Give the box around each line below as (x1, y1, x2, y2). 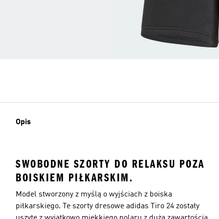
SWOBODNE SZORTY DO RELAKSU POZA (16, 157, 205, 171)
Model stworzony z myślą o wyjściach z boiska (16, 190, 172, 198)
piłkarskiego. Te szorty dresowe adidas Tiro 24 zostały (16, 202, 199, 210)
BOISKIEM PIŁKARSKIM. (16, 171, 133, 184)
